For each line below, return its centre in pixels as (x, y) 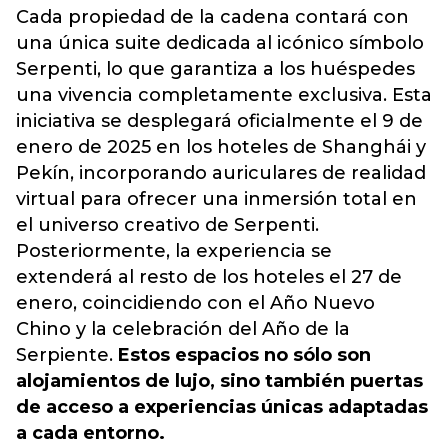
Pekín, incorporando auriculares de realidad (221, 173)
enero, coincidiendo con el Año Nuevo (195, 303)
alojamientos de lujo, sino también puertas (219, 381)
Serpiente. (64, 355)
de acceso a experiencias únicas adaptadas (222, 407)
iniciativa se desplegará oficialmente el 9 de (219, 121)
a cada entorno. (90, 433)
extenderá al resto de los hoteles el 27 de (209, 277)
